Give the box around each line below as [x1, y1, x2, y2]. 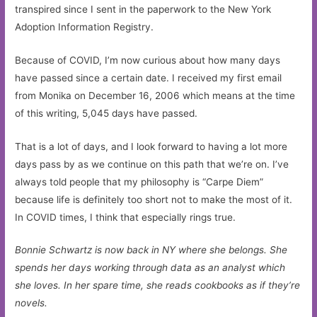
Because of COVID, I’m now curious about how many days [15, 54, 281, 66]
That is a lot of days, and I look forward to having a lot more [15, 140, 288, 152]
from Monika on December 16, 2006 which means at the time [15, 89, 296, 101]
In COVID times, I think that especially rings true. [15, 211, 236, 223]
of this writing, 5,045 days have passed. [15, 107, 198, 119]
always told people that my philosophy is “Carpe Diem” [15, 175, 264, 188]
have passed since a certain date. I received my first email [15, 71, 282, 83]
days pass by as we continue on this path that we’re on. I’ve [15, 158, 289, 170]
